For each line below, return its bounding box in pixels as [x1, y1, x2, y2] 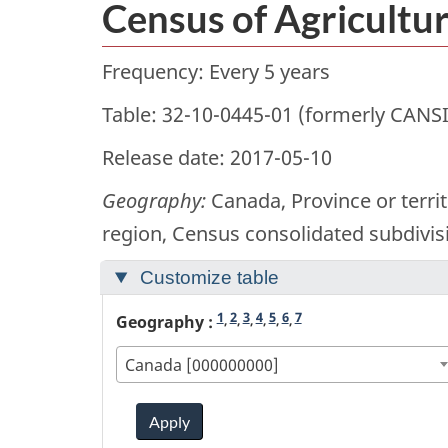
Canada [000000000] [124, 353, 279, 376]
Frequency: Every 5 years [102, 58, 330, 86]
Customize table [134, 267, 279, 289]
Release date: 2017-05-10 [102, 144, 332, 172]
